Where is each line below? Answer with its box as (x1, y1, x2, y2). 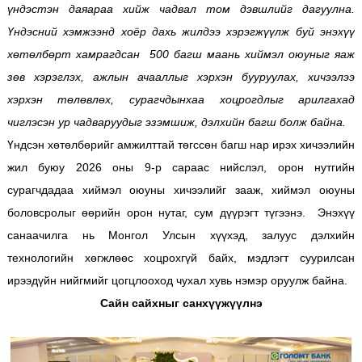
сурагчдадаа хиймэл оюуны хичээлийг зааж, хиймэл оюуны (6, 183, 356, 196)
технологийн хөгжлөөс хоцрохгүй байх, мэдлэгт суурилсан (6, 250, 356, 264)
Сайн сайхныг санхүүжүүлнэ (99, 296, 263, 309)
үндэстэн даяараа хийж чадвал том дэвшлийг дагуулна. (6, 2, 356, 15)
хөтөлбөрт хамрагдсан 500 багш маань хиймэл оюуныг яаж (6, 47, 356, 61)
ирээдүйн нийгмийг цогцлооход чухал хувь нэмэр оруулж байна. (6, 273, 347, 287)
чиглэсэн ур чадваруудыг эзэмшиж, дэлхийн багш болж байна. (6, 115, 346, 128)
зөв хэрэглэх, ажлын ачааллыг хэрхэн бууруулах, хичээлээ (6, 69, 356, 83)
